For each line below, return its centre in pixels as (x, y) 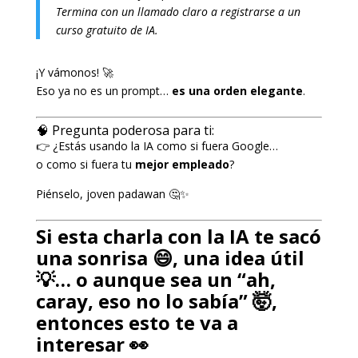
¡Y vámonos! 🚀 (74, 72)
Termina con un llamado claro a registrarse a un (178, 11)
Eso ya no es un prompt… (103, 90)
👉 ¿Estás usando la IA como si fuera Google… (157, 145)
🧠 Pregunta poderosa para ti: (125, 130)
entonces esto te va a (137, 322)
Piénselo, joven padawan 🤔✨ (112, 193)
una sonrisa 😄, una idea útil (170, 257)
